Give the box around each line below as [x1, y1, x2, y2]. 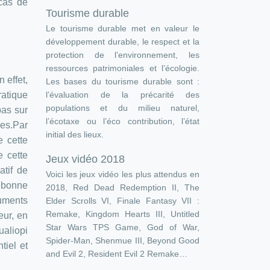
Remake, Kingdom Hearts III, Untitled [46, 209, 199, 219]
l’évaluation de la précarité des [46, 90, 199, 99]
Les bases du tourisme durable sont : [46, 77, 199, 86]
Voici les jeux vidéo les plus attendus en [46, 169, 199, 179]
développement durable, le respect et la [46, 37, 199, 46]
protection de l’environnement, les [46, 50, 199, 60]
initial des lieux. [46, 130, 104, 139]
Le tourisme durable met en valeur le [46, 24, 199, 33]
